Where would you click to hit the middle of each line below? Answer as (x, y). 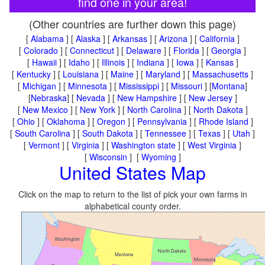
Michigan (39, 86)
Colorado (41, 50)
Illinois (113, 62)
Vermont (44, 145)
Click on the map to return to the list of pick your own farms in (132, 194)
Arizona (173, 38)
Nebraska (49, 98)
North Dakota (218, 109)
